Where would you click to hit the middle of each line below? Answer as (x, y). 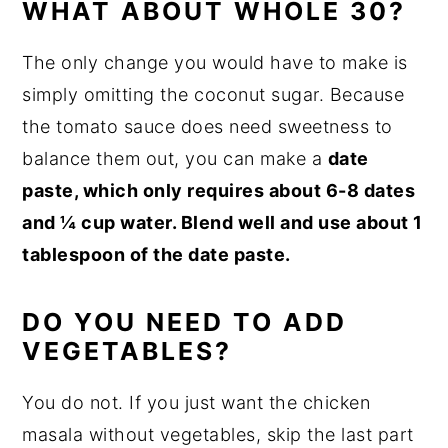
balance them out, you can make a (175, 158)
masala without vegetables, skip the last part (218, 434)
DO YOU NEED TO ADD (185, 321)
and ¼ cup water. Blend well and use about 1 (222, 222)
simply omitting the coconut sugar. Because (213, 94)
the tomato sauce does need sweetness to (207, 126)
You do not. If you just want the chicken (196, 402)
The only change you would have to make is (215, 62)
